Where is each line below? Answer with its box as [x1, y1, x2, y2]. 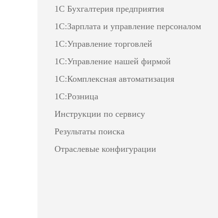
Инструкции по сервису [54, 109, 145, 119]
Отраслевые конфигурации [54, 144, 156, 154]
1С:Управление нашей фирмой [54, 56, 171, 66]
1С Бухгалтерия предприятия [54, 4, 164, 14]
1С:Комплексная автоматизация [54, 74, 174, 84]
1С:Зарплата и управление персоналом [54, 21, 201, 31]
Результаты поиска [54, 127, 125, 136]
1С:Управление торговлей [54, 39, 152, 49]
